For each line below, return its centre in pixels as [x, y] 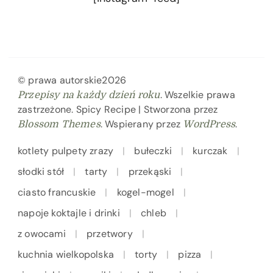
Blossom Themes [59, 124]
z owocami [42, 233]
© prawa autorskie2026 [72, 80]
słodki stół [41, 171]
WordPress [209, 124]
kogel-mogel [145, 192]
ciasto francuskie [57, 192]
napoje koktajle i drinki [69, 213]
